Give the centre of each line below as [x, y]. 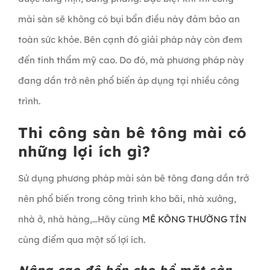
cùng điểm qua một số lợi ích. [81, 239]
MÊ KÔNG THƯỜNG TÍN [194, 219]
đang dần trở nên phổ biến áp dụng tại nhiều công [128, 80]
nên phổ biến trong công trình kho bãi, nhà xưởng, [127, 198]
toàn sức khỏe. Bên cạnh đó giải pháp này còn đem [130, 39]
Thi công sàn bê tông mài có [132, 132]
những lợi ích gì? [84, 151]
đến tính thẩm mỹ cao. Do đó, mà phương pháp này [131, 60]
